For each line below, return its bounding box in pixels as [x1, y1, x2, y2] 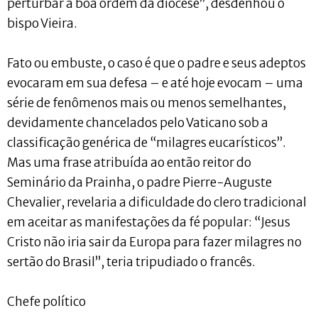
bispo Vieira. [7, 15, 77, 31]
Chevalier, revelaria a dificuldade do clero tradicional [7, 194, 307, 210]
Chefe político [7, 293, 86, 309]
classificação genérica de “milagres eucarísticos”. [7, 134, 286, 150]
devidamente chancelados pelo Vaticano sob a [7, 114, 268, 131]
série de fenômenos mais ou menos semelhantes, [7, 94, 286, 111]
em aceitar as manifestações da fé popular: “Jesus [7, 214, 290, 230]
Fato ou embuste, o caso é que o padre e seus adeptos [7, 55, 306, 71]
